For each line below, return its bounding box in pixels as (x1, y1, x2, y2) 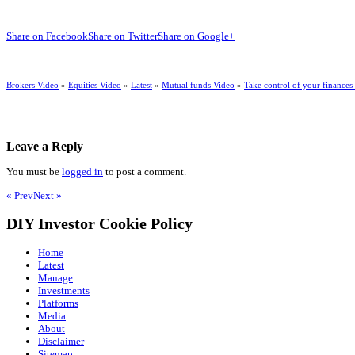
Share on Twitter (88, 29, 158, 42)
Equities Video (68, 79, 121, 90)
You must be (6, 166, 62, 178)
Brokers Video (6, 79, 59, 90)
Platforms (38, 296, 78, 309)
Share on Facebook (6, 29, 88, 42)
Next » (33, 189, 62, 201)
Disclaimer (38, 334, 84, 347)
